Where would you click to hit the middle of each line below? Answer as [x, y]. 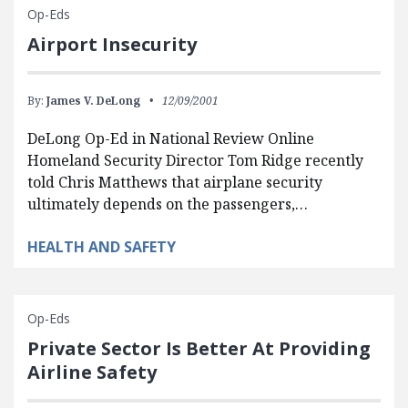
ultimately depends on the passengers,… [168, 204]
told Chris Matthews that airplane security [175, 182]
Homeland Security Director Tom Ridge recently [195, 160]
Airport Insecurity [112, 44]
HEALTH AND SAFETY [102, 246]
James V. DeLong [93, 100]
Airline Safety [92, 372]
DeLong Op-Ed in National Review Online [171, 138]
